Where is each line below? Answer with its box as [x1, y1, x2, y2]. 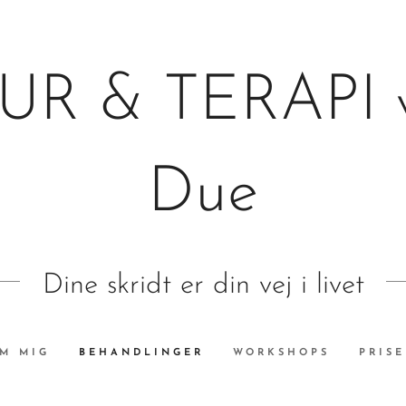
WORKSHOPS [232, 348, 330, 359]
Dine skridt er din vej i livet [33, 272, 364, 300]
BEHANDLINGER [78, 348, 204, 359]
